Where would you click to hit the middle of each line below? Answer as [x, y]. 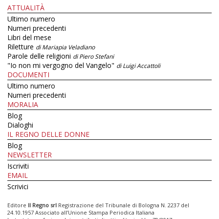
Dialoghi [20, 125]
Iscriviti [18, 166]
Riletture [22, 47]
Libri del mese [29, 38]
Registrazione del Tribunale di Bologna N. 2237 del [123, 205]
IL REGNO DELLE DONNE [48, 134]
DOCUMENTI [28, 75]
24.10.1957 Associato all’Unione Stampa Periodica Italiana [81, 213]
